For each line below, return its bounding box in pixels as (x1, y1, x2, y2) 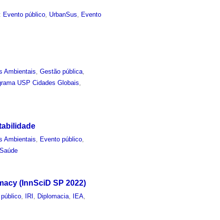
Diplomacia (37, 192, 69, 200)
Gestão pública (40, 67, 83, 75)
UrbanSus (49, 10, 78, 18)
